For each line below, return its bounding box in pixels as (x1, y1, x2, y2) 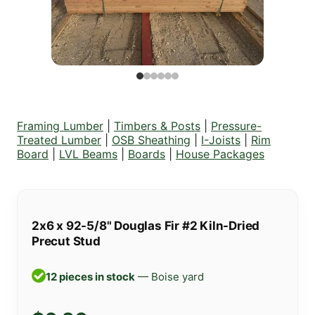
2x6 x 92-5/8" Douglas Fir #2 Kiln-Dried (32, 218, 260, 233)
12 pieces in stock (46, 270, 135, 284)
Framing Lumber (17, 118, 103, 133)
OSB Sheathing (112, 132, 191, 147)
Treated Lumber (17, 132, 101, 147)
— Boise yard (135, 270, 204, 284)
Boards (128, 146, 165, 161)
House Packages (176, 146, 264, 161)
